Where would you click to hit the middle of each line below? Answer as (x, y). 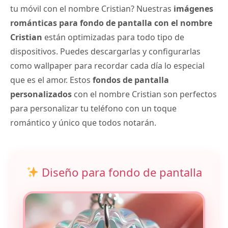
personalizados (41, 94)
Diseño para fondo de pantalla (121, 172)
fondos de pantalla (131, 80)
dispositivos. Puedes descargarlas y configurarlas (105, 52)
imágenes (193, 9)
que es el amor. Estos (51, 80)
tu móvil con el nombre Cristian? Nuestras (92, 9)
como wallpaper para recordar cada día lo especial (107, 66)
